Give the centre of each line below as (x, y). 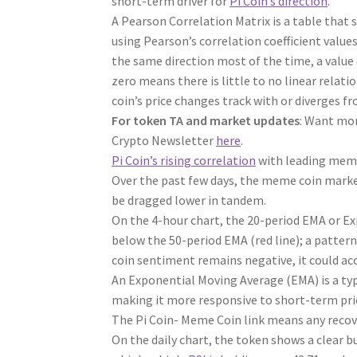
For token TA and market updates (206, 120)
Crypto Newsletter (164, 140)
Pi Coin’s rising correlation (184, 160)
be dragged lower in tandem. (189, 200)
